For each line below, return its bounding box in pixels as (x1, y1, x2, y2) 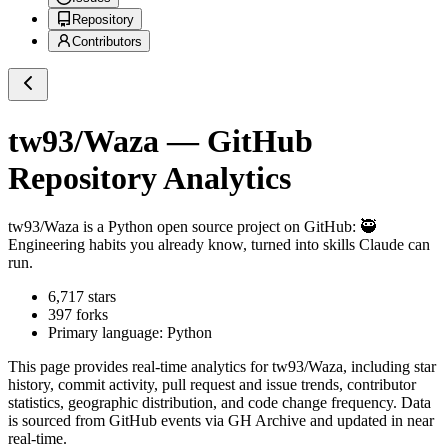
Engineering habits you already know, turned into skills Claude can (8, 236, 430, 254)
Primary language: (48, 324, 167, 342)
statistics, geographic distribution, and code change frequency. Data (8, 394, 431, 412)
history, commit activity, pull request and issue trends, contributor (8, 376, 416, 394)
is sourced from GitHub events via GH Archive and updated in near (8, 412, 434, 430)
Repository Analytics (8, 159, 291, 196)
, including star (343, 358, 436, 376)
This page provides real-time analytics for (8, 358, 272, 376)
